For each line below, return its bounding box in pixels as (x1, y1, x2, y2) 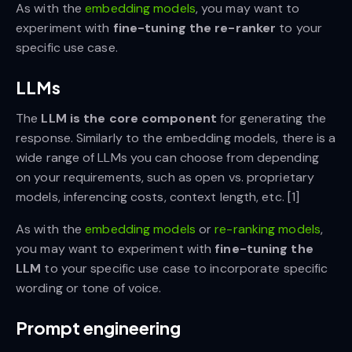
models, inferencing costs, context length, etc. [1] (16, 189, 300, 206)
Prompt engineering (16, 317, 181, 339)
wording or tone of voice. (16, 280, 162, 297)
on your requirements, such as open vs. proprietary (16, 169, 315, 186)
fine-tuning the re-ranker (112, 20, 277, 37)
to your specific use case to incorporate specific (41, 260, 328, 277)
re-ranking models (214, 221, 321, 238)
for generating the (216, 110, 326, 127)
